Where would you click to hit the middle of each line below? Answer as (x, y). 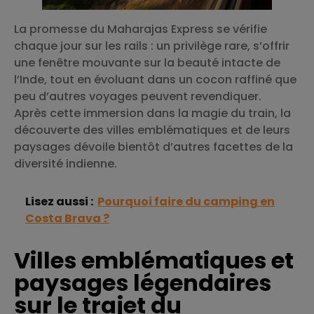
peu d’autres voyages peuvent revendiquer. (138, 96)
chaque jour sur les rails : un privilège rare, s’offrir (152, 46)
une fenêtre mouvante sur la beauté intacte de (147, 62)
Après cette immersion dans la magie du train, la (152, 113)
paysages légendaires (143, 283)
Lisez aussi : (59, 202)
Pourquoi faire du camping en (186, 202)
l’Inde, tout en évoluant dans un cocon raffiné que (155, 79)
